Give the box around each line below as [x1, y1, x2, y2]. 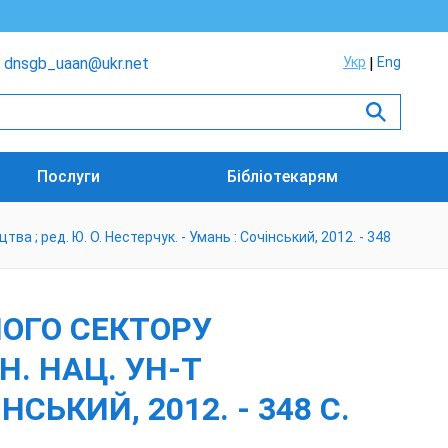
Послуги [37, 167, 101, 186]
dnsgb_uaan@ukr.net [4, 54, 149, 73]
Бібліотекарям [226, 167, 338, 186]
